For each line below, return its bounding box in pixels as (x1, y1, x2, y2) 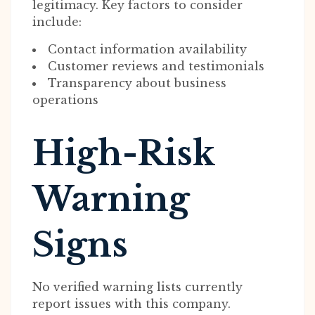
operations (32, 93, 98, 107)
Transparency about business (48, 76, 226, 90)
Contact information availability (48, 42, 247, 56)
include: (32, 15, 82, 29)
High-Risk (32, 132, 214, 174)
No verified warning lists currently (32, 280, 243, 294)
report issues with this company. (32, 297, 231, 311)
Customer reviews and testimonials (48, 59, 264, 73)
